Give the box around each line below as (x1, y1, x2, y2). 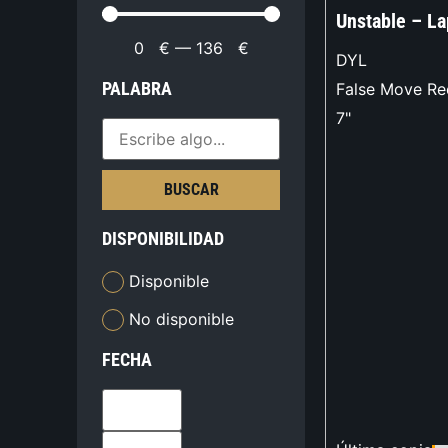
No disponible (129, 308, 235, 329)
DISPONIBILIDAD (102, 228, 225, 250)
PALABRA (102, 78, 173, 100)
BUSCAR (163, 180, 219, 200)
